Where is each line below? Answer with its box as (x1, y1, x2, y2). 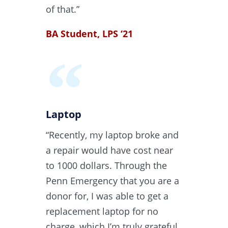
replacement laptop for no (46, 205, 158, 217)
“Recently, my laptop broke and (46, 128, 179, 141)
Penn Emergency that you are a (46, 174, 179, 187)
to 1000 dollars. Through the (46, 159, 167, 172)
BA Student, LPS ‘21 (46, 27, 133, 40)
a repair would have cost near (46, 144, 173, 156)
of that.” (46, 3, 79, 15)
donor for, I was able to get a (46, 189, 168, 202)
